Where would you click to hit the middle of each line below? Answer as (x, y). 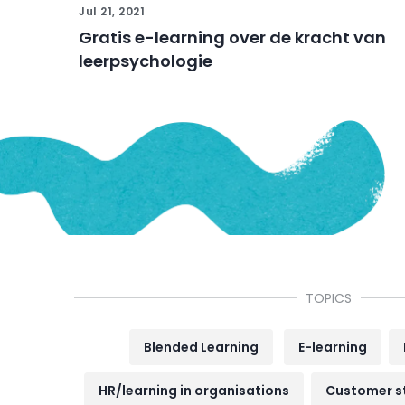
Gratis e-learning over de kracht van (233, 38)
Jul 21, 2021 (112, 11)
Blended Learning (202, 347)
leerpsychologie (146, 61)
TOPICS (328, 298)
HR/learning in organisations (194, 391)
